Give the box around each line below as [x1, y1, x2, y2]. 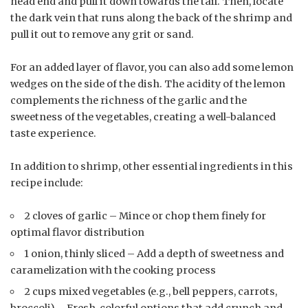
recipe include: [10, 177, 83, 190]
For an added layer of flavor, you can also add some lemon [10, 61, 294, 74]
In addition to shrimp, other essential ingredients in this [10, 160, 293, 173]
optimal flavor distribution [10, 226, 144, 239]
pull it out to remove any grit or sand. [10, 28, 194, 41]
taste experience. [10, 127, 96, 140]
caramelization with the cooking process [10, 264, 216, 277]
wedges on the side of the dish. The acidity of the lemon [10, 78, 285, 91]
